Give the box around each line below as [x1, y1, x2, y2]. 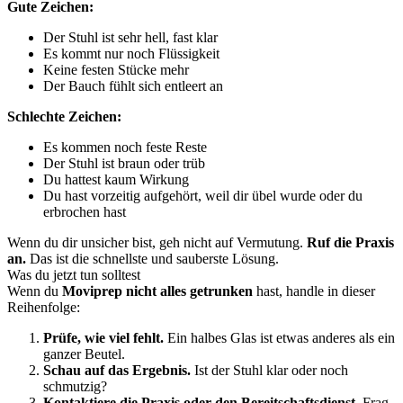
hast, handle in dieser [253, 283, 375, 299]
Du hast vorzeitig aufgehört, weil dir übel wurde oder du [43, 188, 363, 203]
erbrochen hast [43, 204, 126, 219]
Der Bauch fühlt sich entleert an [43, 78, 223, 94]
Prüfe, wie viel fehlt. [43, 330, 164, 345]
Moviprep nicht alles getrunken [62, 283, 253, 299]
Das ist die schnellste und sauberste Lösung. [26, 251, 279, 266]
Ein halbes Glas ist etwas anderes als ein [164, 330, 395, 345]
